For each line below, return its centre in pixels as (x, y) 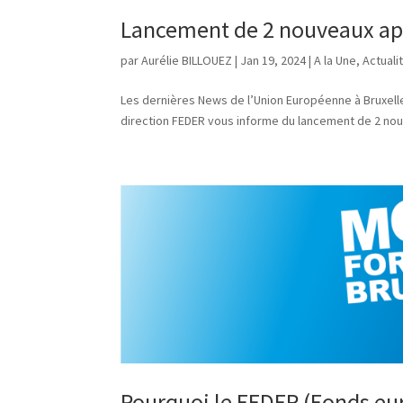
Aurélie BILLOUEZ (187, 61)
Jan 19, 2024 (273, 61)
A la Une (336, 61)
